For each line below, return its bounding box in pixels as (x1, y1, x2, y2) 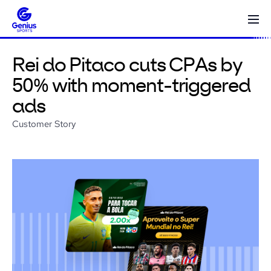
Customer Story (12, 118, 76, 129)
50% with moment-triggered (12, 77, 250, 96)
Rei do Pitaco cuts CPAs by (12, 56, 243, 76)
